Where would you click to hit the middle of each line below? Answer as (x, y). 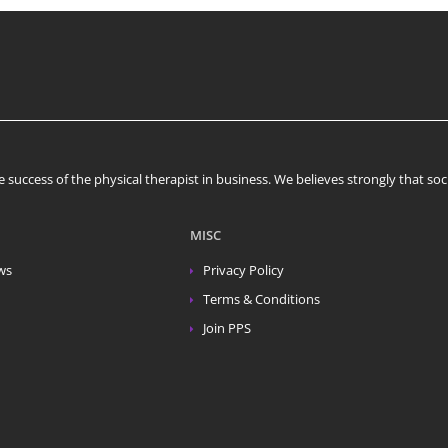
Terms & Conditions (261, 299)
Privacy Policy (243, 270)
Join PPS (226, 328)
